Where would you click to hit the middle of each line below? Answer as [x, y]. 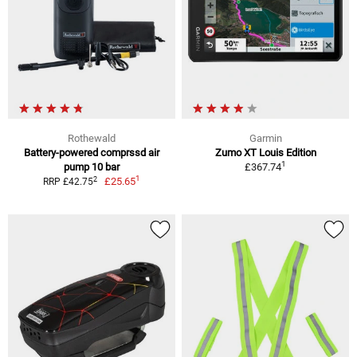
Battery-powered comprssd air [92, 153]
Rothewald [92, 139]
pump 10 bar [92, 167]
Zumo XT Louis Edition [265, 153]
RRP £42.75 [68, 182]
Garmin [265, 139]
